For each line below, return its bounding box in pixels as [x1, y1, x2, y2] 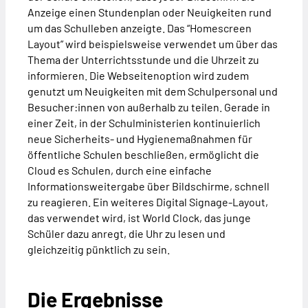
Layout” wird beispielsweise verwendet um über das [27, 37, 278, 51]
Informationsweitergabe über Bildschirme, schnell [27, 179, 269, 193]
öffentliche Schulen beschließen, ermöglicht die [27, 148, 259, 162]
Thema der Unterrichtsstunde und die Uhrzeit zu [27, 53, 259, 67]
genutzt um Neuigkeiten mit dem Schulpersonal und [27, 85, 278, 98]
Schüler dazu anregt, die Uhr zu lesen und [27, 227, 225, 241]
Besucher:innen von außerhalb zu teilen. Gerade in [27, 100, 270, 114]
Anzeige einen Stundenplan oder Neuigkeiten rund [27, 5, 272, 19]
